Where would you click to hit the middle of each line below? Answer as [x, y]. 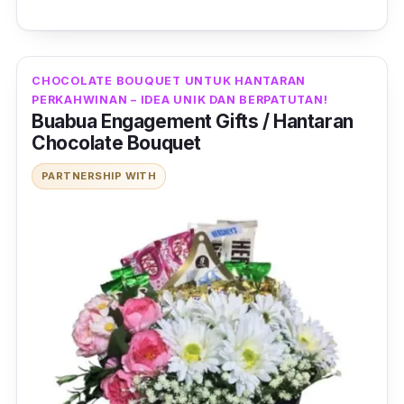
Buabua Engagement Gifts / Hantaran [193, 122]
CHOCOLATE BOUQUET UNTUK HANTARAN [169, 81]
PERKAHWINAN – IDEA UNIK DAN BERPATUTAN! [180, 100]
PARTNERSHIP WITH [99, 176]
